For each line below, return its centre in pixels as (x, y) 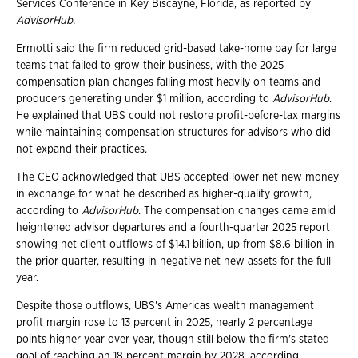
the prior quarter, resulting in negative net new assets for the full (173, 261)
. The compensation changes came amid (237, 211)
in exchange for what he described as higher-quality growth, (164, 194)
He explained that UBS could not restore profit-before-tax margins (178, 115)
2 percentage (280, 322)
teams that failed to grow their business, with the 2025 (150, 65)
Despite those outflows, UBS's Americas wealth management (165, 306)
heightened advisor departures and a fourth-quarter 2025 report (173, 227)
